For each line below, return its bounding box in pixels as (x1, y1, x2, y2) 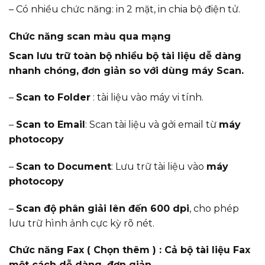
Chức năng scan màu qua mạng (9, 30, 171, 42)
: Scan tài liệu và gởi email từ (85, 119, 219, 131)
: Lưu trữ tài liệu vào (111, 160, 206, 172)
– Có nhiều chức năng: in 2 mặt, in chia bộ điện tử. (9, 3, 240, 15)
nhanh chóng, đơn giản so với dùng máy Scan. (9, 64, 244, 76)
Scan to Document (16, 160, 111, 172)
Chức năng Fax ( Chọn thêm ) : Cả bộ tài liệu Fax (9, 244, 250, 256)
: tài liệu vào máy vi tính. (91, 92, 203, 104)
